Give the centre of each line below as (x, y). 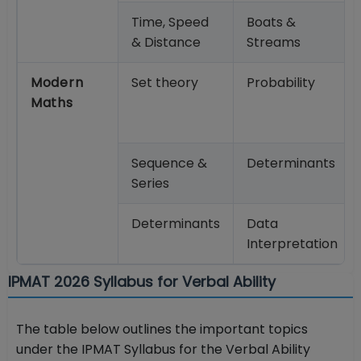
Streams (274, 43)
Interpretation (292, 244)
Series (150, 184)
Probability (281, 83)
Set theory (165, 83)
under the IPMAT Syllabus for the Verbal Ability (163, 350)
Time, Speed (170, 23)
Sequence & (169, 164)
